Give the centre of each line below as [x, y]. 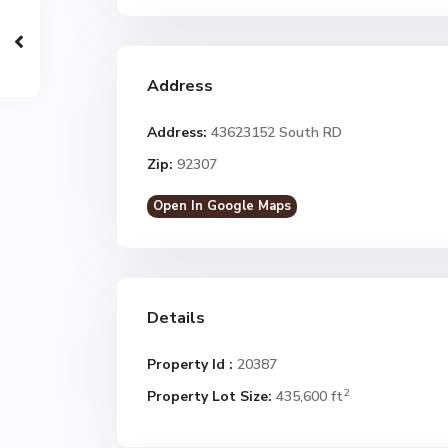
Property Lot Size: [209, 396]
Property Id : [190, 364]
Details [176, 318]
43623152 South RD [274, 132]
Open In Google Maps [222, 206]
